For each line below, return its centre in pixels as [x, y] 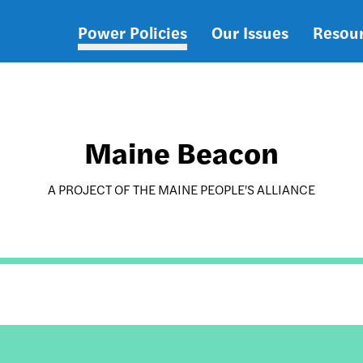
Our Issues [250, 32]
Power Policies [132, 32]
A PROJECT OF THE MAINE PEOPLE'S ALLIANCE [181, 189]
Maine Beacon [181, 152]
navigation [134, 81]
